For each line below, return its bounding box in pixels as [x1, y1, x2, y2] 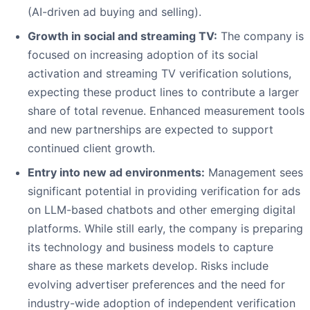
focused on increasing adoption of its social [28, 48, 258, 62]
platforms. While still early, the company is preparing [28, 221, 303, 236]
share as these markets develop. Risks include [28, 259, 268, 273]
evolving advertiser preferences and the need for [28, 277, 285, 292]
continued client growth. [28, 141, 155, 156]
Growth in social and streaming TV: [28, 29, 217, 44]
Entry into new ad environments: [28, 165, 205, 180]
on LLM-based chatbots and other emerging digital [28, 203, 295, 217]
